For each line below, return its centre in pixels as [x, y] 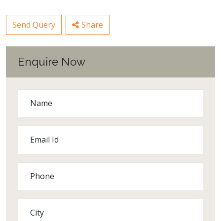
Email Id [44, 139]
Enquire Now [52, 62]
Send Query [34, 25]
